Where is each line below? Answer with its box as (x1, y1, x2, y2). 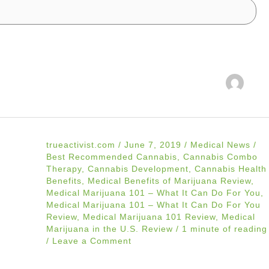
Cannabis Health (194, 164, 267, 174)
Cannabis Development (87, 164, 189, 174)
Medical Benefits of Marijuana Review (87, 176, 251, 186)
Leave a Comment (52, 236, 131, 246)
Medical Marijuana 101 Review (82, 212, 216, 222)
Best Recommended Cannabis (46, 152, 177, 162)
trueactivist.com (46, 140, 118, 150)
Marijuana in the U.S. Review (46, 224, 173, 234)
